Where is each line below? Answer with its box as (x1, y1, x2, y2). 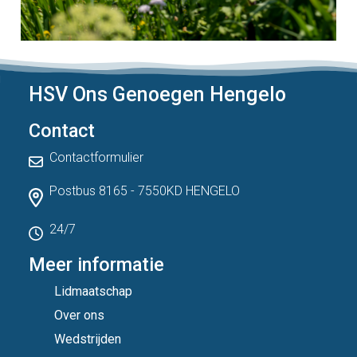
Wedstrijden (54, 331, 121, 347)
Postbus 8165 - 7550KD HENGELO (49, 183, 240, 198)
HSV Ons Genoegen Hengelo (29, 83, 286, 106)
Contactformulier (49, 150, 143, 165)
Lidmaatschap (54, 284, 132, 299)
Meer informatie (29, 253, 164, 276)
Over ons (54, 308, 104, 323)
